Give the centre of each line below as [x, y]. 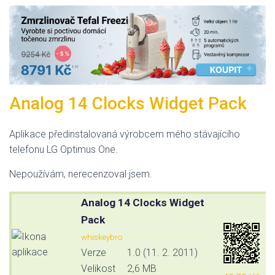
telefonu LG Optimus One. [64, 149]
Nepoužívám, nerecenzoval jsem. [81, 174]
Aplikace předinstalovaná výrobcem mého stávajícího [125, 134]
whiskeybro [102, 237]
